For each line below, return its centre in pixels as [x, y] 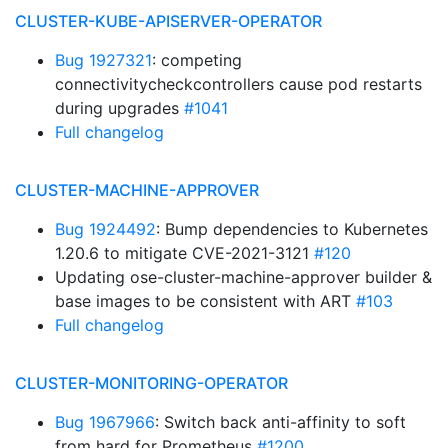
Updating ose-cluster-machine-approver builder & [243, 277]
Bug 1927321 [103, 60]
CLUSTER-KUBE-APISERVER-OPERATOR [168, 21]
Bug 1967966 [105, 422]
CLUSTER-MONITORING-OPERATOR [151, 383]
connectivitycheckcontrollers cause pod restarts [238, 84]
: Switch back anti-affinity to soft [280, 422]
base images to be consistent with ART [205, 301]
